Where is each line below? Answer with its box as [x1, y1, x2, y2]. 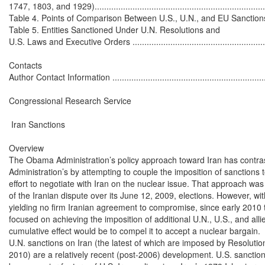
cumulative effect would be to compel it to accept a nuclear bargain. [9, 224, 260, 237]
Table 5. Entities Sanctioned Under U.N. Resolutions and [9, 23, 220, 35]
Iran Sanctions [9, 118, 65, 130]
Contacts [9, 59, 42, 71]
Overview [9, 141, 44, 154]
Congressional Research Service [9, 94, 131, 106]
